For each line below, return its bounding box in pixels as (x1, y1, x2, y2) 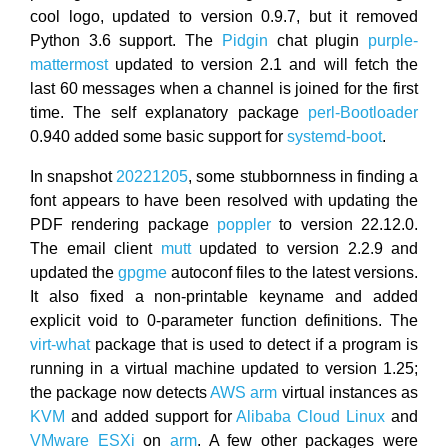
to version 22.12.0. (271, 215, 418, 233)
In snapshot (30, 167, 117, 185)
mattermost (30, 55, 108, 73)
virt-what (30, 335, 90, 353)
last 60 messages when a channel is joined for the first (30, 79, 418, 97)
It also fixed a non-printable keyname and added (30, 287, 418, 305)
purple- (368, 31, 419, 49)
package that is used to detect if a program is (90, 335, 418, 353)
